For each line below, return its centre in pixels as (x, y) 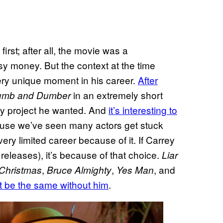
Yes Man (135, 169)
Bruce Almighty (79, 169)
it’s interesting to (143, 110)
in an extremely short (117, 95)
